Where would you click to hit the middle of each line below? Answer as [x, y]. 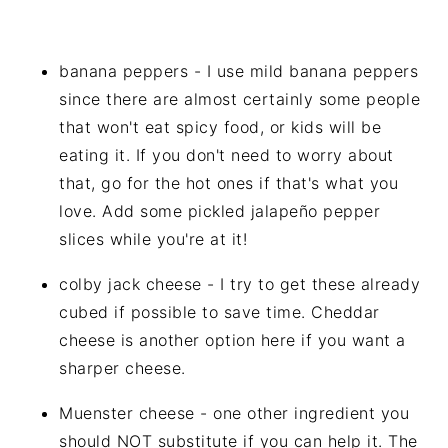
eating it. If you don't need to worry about [226, 154]
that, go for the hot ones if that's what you [229, 182]
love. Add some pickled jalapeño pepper [220, 210]
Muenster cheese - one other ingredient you [234, 412]
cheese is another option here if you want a [232, 339]
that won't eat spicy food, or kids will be [220, 126]
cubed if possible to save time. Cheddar [219, 311]
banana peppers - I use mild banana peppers [239, 70]
